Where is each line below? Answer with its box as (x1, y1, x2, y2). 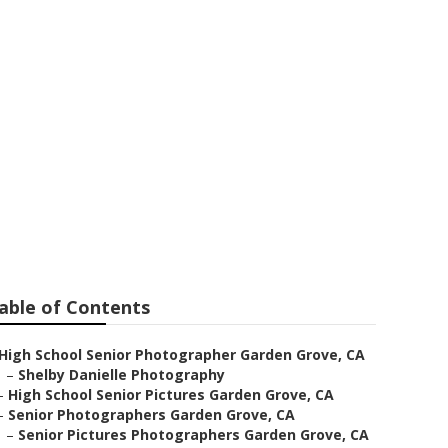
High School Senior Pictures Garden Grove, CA (8, 385, 334, 404)
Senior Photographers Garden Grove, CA (8, 405, 295, 424)
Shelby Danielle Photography (18, 365, 225, 384)
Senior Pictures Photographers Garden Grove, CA (18, 425, 369, 444)
